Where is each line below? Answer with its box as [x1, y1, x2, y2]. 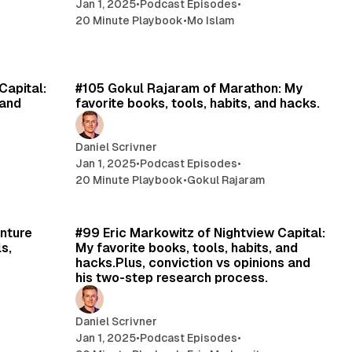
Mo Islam [187, 13, 236, 27]
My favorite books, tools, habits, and [75, 240, 299, 255]
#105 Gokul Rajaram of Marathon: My [75, 80, 303, 96]
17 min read [261, 56, 314, 68]
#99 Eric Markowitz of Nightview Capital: [75, 225, 326, 240]
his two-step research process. [75, 269, 269, 285]
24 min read [258, 200, 314, 212]
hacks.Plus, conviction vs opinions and [75, 255, 311, 270]
